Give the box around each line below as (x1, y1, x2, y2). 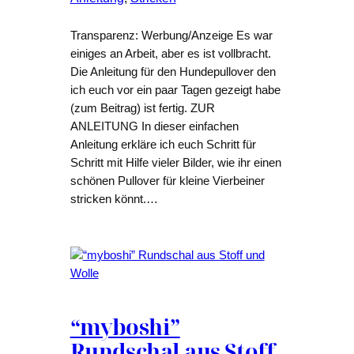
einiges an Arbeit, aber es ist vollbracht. (70, 47, 271, 61)
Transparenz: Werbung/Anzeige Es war (70, 29, 273, 43)
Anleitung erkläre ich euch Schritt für (70, 138, 256, 152)
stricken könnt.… (70, 193, 158, 206)
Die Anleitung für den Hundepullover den (70, 66, 276, 79)
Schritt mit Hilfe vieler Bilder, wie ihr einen (70, 156, 281, 170)
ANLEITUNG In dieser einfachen (70, 120, 239, 134)
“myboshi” (70, 312, 180, 342)
